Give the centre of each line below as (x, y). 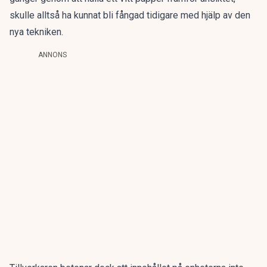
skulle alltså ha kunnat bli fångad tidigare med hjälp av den (130, 15)
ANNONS (52, 55)
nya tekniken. (36, 32)
